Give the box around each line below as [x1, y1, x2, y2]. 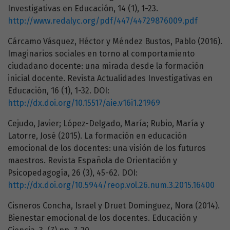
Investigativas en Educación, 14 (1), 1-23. [8, 4, 158, 14]
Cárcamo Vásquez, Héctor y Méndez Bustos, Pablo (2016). [8, 36, 222, 47]
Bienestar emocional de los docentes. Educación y [8, 213, 197, 223]
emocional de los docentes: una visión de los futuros [8, 143, 206, 154]
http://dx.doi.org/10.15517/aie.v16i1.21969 [8, 98, 160, 108]
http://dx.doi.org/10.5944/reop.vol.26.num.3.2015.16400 [8, 180, 215, 190]
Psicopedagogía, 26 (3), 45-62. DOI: [8, 168, 138, 178]
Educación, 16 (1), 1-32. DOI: [8, 86, 109, 96]
